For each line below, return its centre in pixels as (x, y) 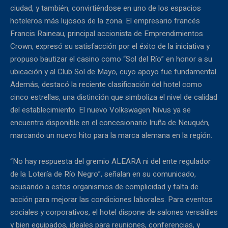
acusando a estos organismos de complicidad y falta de (104, 187)
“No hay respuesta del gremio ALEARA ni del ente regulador (110, 162)
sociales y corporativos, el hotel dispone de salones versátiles (114, 212)
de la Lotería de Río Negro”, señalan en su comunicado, (103, 174)
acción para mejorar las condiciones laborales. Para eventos (111, 200)
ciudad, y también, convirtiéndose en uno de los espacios (106, 8)
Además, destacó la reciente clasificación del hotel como (106, 85)
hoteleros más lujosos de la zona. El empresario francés (105, 21)
